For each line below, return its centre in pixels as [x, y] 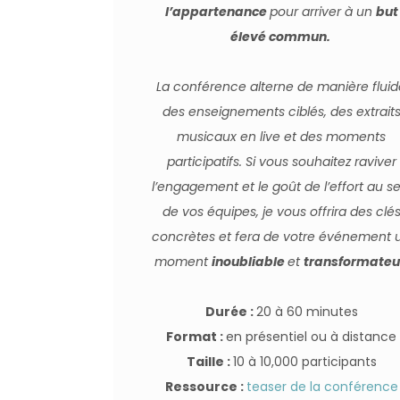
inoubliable [250, 262]
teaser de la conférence [322, 387]
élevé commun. [280, 37]
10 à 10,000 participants [304, 362]
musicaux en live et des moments [282, 137]
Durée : [230, 312]
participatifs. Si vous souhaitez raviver [281, 162]
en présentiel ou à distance [312, 337]
